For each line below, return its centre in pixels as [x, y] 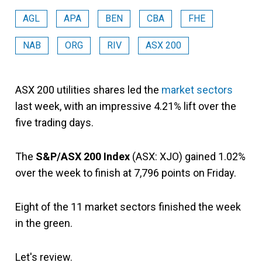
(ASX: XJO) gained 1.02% [189, 156]
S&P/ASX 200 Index [83, 156]
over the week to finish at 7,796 [87, 173]
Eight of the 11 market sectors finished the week [128, 207]
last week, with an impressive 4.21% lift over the [126, 106]
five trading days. [54, 123]
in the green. [44, 223]
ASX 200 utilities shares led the [88, 90]
